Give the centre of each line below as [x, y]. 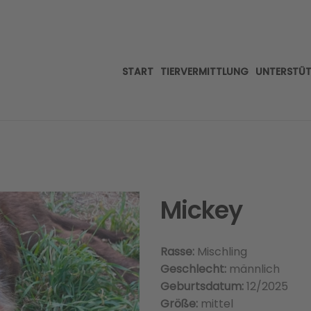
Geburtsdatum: [202, 286]
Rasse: [177, 252]
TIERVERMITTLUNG [204, 72]
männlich [253, 269]
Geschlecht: [193, 269]
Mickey [201, 210]
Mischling [220, 252]
